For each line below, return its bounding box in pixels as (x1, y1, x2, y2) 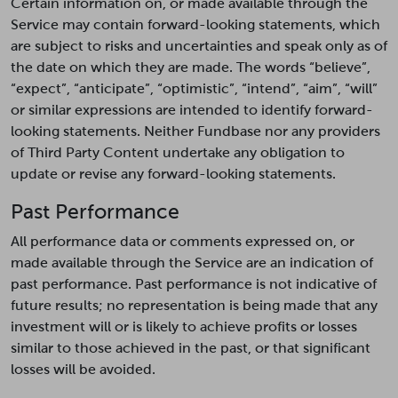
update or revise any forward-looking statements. (11, 166, 336, 181)
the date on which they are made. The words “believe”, (11, 60, 370, 75)
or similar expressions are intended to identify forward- (11, 102, 373, 117)
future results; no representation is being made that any (11, 298, 378, 313)
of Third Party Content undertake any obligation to (11, 145, 345, 160)
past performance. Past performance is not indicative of (11, 276, 377, 291)
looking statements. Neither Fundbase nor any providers (11, 123, 380, 139)
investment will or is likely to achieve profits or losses (11, 319, 357, 334)
